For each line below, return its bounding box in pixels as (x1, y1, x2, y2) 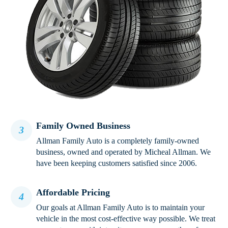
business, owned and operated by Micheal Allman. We (36, 147, 211, 156)
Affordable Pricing (36, 187, 110, 197)
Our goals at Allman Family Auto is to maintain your (36, 203, 205, 212)
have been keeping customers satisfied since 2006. (36, 158, 197, 167)
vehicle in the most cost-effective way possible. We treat (36, 214, 216, 223)
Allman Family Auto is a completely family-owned (36, 136, 199, 145)
